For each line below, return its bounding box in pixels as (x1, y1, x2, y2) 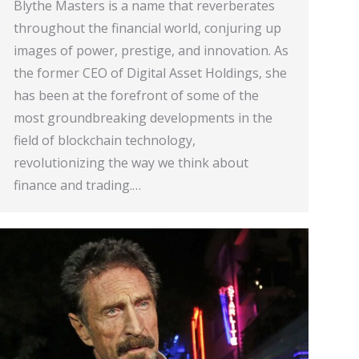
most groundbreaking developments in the (14, 109, 272, 127)
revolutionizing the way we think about (14, 154, 248, 171)
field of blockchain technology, (14, 131, 196, 149)
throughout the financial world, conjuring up (14, 19, 281, 37)
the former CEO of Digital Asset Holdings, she (14, 64, 287, 82)
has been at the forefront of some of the (14, 87, 259, 104)
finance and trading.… (14, 176, 141, 194)
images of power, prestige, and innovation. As (14, 42, 288, 59)
